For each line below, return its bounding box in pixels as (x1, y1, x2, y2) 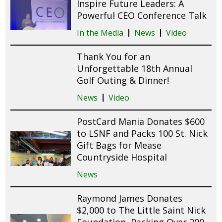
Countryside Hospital (77, 151, 167, 164)
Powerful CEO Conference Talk (77, 9, 207, 22)
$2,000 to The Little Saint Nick (77, 204, 206, 217)
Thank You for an (77, 51, 151, 63)
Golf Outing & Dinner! (77, 74, 169, 87)
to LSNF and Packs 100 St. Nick (77, 127, 208, 140)
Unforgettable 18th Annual (77, 62, 193, 75)
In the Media (77, 27, 124, 39)
